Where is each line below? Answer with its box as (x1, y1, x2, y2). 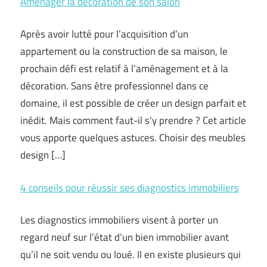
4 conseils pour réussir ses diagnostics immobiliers (20, 179, 239, 195)
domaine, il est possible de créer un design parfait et (20, 95, 246, 111)
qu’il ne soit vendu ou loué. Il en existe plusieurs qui (20, 247, 241, 262)
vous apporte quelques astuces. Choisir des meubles (20, 130, 246, 145)
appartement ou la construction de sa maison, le (20, 44, 228, 59)
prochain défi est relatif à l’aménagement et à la (20, 61, 228, 76)
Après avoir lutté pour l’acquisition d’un (20, 26, 188, 42)
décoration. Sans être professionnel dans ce (20, 78, 209, 94)
